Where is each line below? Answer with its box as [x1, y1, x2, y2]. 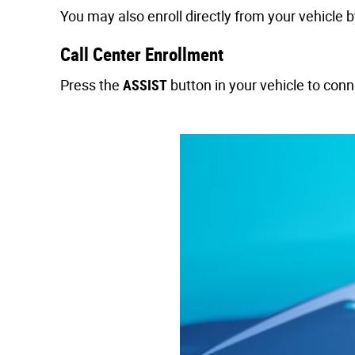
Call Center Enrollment [60, 44, 223, 66]
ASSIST [123, 76, 167, 94]
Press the [60, 76, 123, 94]
